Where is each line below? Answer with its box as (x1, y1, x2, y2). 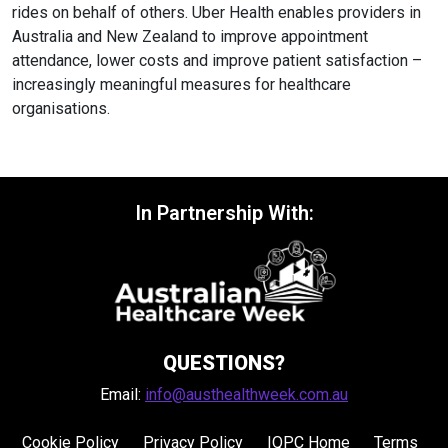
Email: (100, 384, 145, 404)
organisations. (12, 98, 110, 118)
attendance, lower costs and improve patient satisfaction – (12, 50, 422, 70)
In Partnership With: (134, 200, 314, 225)
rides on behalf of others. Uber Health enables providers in (12, 2, 421, 22)
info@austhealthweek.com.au (145, 384, 348, 404)
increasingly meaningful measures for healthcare (12, 74, 351, 94)
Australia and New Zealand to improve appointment (12, 26, 368, 46)
